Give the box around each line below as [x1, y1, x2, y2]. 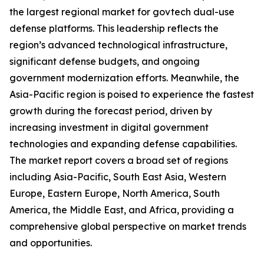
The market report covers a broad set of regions [9, 154, 228, 167]
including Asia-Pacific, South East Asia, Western [9, 171, 226, 183]
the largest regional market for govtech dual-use [9, 6, 235, 18]
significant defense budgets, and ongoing [9, 55, 200, 68]
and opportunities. [9, 237, 92, 249]
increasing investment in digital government [9, 121, 209, 134]
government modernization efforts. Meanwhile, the [9, 72, 239, 84]
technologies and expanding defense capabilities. [9, 138, 237, 150]
